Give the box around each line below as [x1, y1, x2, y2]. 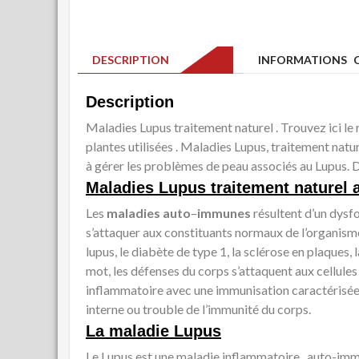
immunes [197, 205, 251, 221]
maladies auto [107, 205, 191, 221]
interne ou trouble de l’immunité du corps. [86, 301, 311, 317]
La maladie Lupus [86, 322, 221, 341]
